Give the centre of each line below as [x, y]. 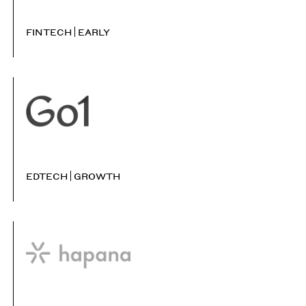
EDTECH [46, 176]
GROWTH [97, 176]
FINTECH [48, 31]
